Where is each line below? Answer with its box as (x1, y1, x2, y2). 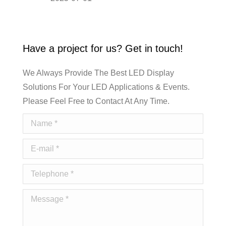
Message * (23, 192, 61, 201)
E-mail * (23, 141, 51, 150)
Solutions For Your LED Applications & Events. (23, 83, 190, 92)
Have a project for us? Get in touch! (23, 43, 183, 54)
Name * (23, 116, 49, 125)
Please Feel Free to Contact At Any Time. (23, 97, 169, 106)
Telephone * (23, 166, 66, 176)
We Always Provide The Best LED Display (23, 69, 174, 78)
